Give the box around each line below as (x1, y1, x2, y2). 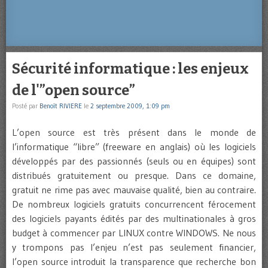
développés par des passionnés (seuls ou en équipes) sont (12, 155, 256, 167)
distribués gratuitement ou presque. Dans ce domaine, (12, 169, 256, 182)
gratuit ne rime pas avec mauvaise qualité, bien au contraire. (12, 184, 256, 196)
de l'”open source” (12, 82, 135, 99)
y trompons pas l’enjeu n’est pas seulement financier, (12, 241, 256, 254)
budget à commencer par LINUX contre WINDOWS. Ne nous (12, 227, 256, 239)
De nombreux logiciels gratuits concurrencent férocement (12, 198, 256, 211)
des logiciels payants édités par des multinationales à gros (12, 212, 256, 225)
